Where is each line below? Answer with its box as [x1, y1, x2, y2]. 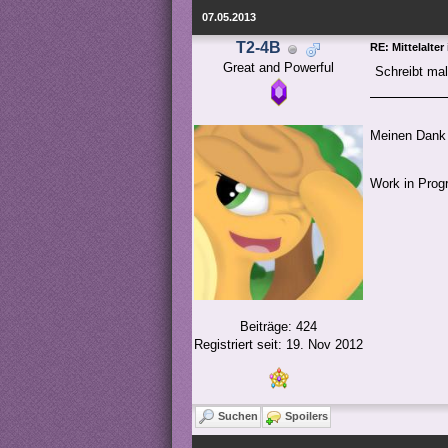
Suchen [218, 410, 258, 422]
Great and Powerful [223, 60, 334, 75]
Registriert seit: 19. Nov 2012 [194, 337, 363, 352]
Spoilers [285, 410, 328, 422]
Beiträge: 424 [240, 319, 317, 334]
